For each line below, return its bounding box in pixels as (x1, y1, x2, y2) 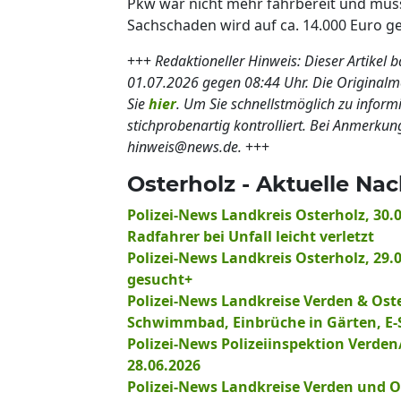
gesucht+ (127, 269, 192, 289)
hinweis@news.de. (127, 136, 242, 157)
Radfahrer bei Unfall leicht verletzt (127, 226, 374, 246)
